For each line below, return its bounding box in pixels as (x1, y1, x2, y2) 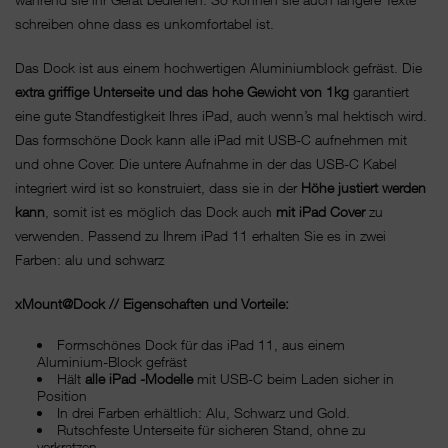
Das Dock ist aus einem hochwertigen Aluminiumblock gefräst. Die (15, 59, 422, 77)
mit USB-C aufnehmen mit (245, 131, 407, 149)
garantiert (349, 83, 409, 101)
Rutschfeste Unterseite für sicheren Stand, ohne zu (57, 421, 366, 439)
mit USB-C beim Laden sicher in (193, 370, 394, 388)
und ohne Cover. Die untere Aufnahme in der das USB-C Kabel (15, 155, 397, 173)
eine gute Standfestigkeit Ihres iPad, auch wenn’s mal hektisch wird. (15, 107, 427, 125)
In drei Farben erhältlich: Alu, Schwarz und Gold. (57, 404, 350, 422)
